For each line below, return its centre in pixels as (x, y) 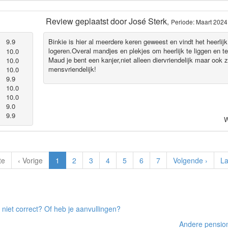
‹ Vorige (30, 160)
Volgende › (190, 160)
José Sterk (148, 21)
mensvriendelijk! (73, 69)
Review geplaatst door (87, 21)
